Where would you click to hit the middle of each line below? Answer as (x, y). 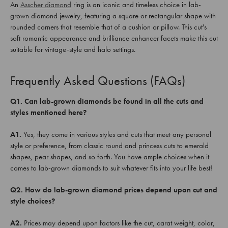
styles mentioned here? (48, 112)
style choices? (33, 201)
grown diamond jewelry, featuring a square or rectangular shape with (113, 16)
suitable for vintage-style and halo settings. (73, 49)
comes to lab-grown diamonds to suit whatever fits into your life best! (111, 168)
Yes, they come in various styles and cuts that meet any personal (116, 134)
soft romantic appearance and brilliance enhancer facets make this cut (114, 38)
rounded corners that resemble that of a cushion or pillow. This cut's (108, 27)
